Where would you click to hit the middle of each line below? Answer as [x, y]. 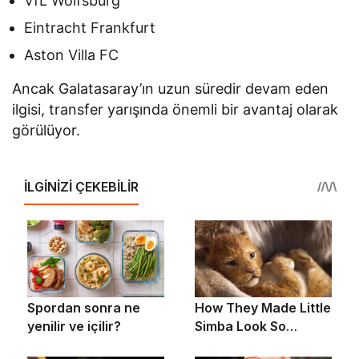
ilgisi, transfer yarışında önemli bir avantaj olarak [175, 109]
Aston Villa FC [72, 54]
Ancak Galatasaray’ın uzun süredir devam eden [171, 88]
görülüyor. [46, 130]
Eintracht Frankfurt [90, 27]
